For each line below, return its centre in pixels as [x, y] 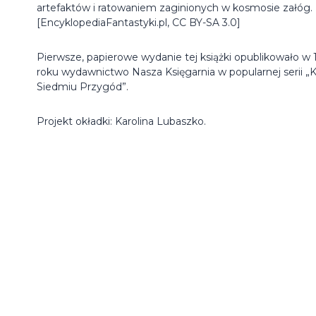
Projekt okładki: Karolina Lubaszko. [121, 121]
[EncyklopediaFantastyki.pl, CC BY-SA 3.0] [139, 22]
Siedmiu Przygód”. [83, 86]
